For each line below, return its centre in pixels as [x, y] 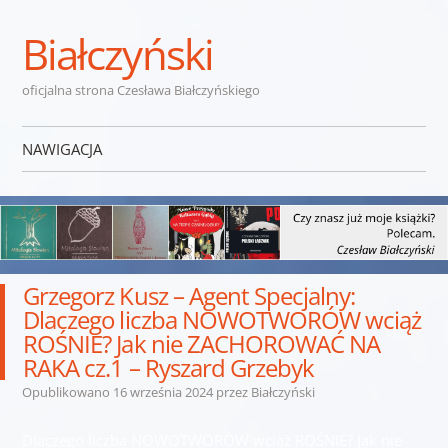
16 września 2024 [162, 391]
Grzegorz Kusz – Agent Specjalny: [189, 295]
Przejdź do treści [78, 189]
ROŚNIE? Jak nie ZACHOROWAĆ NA [202, 343]
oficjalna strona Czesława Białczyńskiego [140, 90]
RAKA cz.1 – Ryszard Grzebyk [169, 367]
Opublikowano [67, 391]
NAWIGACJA [61, 149]
